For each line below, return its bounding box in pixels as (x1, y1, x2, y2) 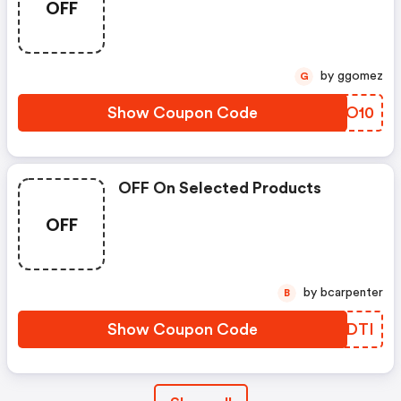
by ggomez (337, 70, 383, 82)
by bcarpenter (320, 286, 383, 299)
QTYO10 (311, 105, 374, 121)
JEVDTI (316, 321, 374, 337)
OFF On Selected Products (118, 180, 321, 196)
